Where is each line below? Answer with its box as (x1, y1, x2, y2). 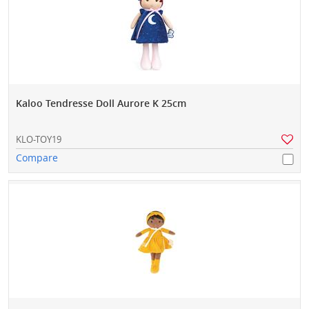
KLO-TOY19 (16, 133, 61, 146)
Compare (16, 151, 58, 165)
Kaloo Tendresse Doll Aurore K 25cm (16, 97, 186, 110)
